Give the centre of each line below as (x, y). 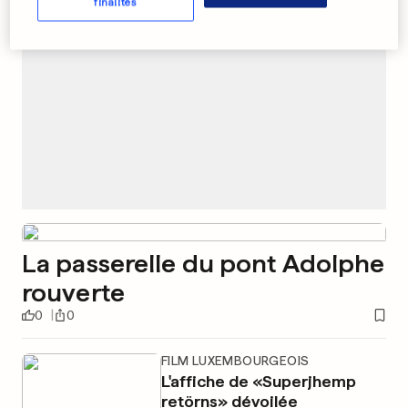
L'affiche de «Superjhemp (258, 381)
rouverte (73, 292)
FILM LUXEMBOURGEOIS (235, 361)
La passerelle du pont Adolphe (204, 263)
